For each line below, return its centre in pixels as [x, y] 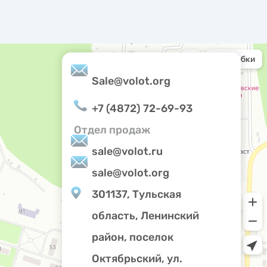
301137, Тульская [136, 194]
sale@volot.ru [127, 151]
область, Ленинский [145, 216]
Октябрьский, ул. [137, 259]
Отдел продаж [112, 130]
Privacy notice [234, 256]
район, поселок [133, 237]
